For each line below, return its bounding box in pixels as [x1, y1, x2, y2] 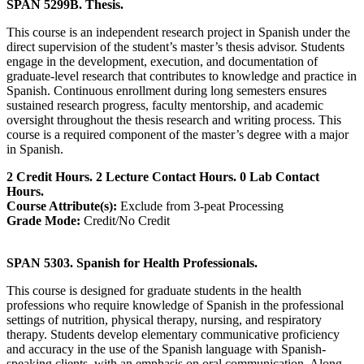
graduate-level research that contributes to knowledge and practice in [6, 68, 357, 83]
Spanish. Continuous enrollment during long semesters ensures [6, 83, 327, 97]
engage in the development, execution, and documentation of [6, 54, 318, 68]
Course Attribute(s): [6, 198, 117, 213]
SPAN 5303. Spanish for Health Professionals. [6, 255, 258, 270]
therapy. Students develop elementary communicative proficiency [6, 327, 340, 341]
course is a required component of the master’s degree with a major [6, 127, 349, 141]
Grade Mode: [6, 213, 80, 227]
